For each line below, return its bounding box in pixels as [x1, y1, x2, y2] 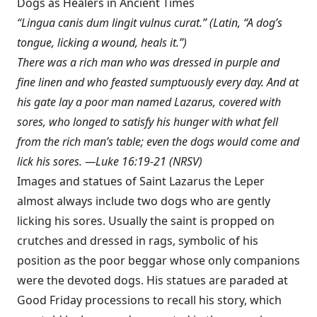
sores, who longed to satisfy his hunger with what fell [17, 114, 278, 129]
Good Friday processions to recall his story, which [17, 292, 282, 308]
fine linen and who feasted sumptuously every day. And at [17, 74, 299, 90]
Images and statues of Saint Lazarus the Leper [17, 173, 265, 189]
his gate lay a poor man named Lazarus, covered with [17, 94, 281, 110]
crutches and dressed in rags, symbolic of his [17, 233, 258, 248]
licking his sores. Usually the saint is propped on [17, 213, 275, 229]
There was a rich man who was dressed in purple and [17, 54, 279, 70]
